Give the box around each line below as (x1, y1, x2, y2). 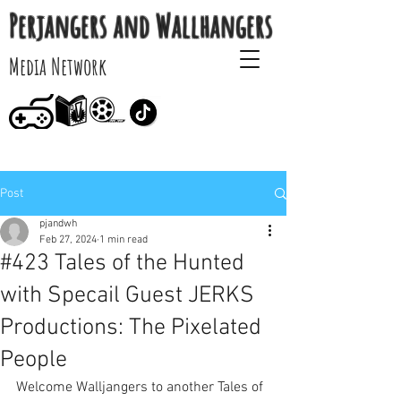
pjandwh (39, 218, 77, 230)
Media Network (9, 52, 107, 81)
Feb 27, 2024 (39, 234, 97, 246)
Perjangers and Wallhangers (9, 4, 273, 46)
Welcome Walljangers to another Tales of (16, 379, 267, 397)
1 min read (99, 234, 148, 246)
